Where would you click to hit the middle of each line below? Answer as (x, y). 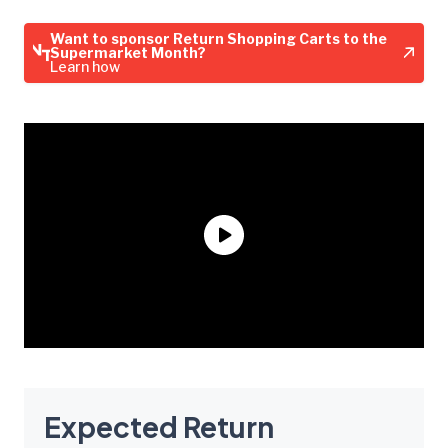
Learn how (85, 66)
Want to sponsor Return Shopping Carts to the (219, 38)
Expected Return (159, 426)
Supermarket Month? (128, 52)
